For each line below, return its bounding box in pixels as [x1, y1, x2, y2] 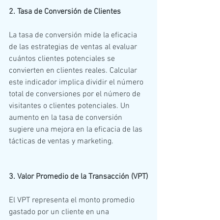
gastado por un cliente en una [9, 207, 111, 217]
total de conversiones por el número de [9, 89, 142, 99]
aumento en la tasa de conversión [9, 112, 124, 123]
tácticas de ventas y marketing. [9, 136, 113, 146]
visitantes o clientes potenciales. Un [9, 101, 132, 111]
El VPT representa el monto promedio [9, 195, 137, 205]
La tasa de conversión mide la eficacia [9, 30, 139, 40]
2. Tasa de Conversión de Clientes [9, 6, 121, 17]
